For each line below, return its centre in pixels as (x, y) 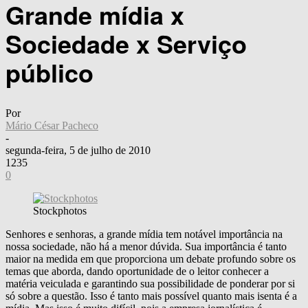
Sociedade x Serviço (126, 43)
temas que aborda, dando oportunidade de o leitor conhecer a (137, 271)
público (49, 72)
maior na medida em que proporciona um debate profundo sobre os (151, 258)
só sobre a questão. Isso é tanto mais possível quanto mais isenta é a (151, 296)
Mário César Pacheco (52, 125)
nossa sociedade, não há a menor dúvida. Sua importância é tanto (146, 246)
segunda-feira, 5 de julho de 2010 (78, 150)
